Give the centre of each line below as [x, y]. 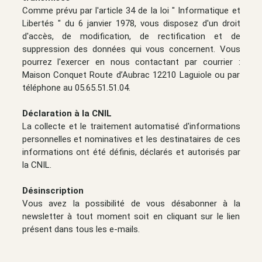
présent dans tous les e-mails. [81, 229]
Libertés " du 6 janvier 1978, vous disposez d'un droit [131, 23]
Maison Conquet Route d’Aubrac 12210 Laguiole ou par [131, 75]
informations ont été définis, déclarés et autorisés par [131, 152]
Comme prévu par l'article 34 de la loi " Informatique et [131, 10]
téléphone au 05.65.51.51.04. [76, 87]
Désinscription [53, 190]
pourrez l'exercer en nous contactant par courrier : [131, 62]
